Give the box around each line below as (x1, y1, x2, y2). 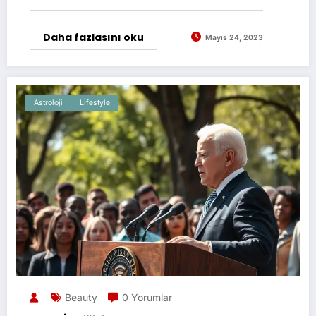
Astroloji (34, 97, 63, 107)
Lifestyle (80, 97, 110, 107)
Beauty (65, 291, 97, 303)
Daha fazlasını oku (43, 30, 144, 44)
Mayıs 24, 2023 (205, 33, 263, 43)
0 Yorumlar (122, 291, 172, 303)
